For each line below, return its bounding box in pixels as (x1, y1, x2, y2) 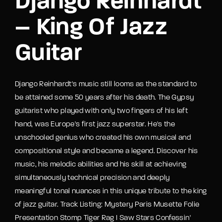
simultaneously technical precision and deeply (15, 174, 170, 182)
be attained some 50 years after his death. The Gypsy (15, 94, 194, 102)
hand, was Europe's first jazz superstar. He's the (15, 120, 175, 128)
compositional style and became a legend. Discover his (15, 147, 198, 155)
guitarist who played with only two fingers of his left (15, 107, 188, 115)
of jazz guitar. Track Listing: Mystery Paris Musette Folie (15, 201, 200, 209)
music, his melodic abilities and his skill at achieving (15, 161, 187, 168)
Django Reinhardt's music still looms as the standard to (15, 80, 197, 88)
